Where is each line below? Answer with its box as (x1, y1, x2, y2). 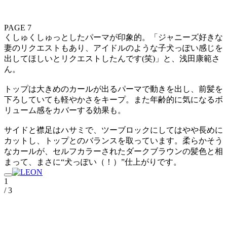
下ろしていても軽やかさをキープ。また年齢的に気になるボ (4, 95, 223, 104)
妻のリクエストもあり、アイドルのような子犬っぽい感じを (4, 43, 223, 52)
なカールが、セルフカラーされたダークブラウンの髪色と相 (4, 146, 223, 156)
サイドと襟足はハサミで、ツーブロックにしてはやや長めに (4, 125, 223, 134)
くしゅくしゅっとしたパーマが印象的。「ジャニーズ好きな (4, 32, 223, 42)
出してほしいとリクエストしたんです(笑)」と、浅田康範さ (4, 54, 220, 63)
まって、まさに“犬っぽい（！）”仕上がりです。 (4, 157, 181, 166)
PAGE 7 (4, 23, 31, 32)
